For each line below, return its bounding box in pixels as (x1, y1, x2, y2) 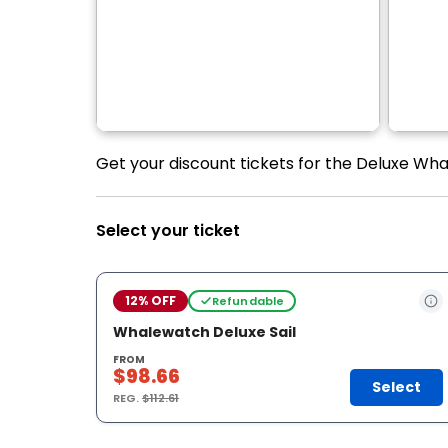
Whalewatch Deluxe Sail (113, 322, 296, 342)
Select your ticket (96, 219, 240, 242)
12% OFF (125, 292, 176, 309)
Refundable (211, 292, 285, 309)
